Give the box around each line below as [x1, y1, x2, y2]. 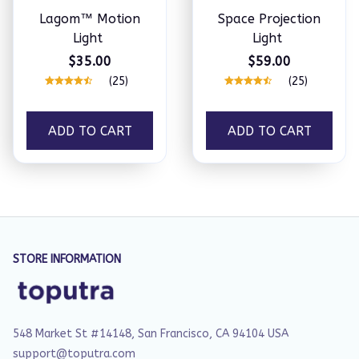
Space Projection [218, 11, 321, 26]
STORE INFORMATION [13, 252, 121, 266]
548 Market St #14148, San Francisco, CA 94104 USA [13, 327, 288, 341]
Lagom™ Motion [39, 11, 140, 26]
